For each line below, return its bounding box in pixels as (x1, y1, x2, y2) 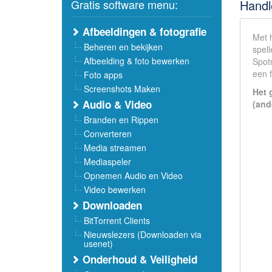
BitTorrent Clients (84, 214, 150, 226)
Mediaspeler (84, 155, 131, 168)
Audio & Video (80, 97, 152, 112)
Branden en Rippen (84, 114, 158, 126)
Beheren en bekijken (84, 41, 163, 53)
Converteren (84, 127, 132, 140)
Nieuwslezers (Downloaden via (84, 228, 202, 240)
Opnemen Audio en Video (84, 169, 183, 182)
